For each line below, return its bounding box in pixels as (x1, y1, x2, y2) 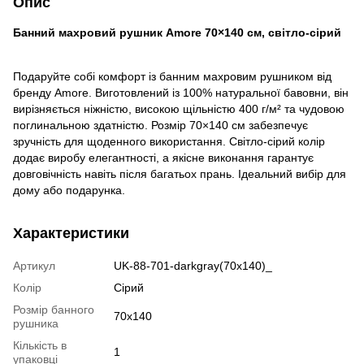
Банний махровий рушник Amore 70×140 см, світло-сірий (13, 25, 341, 39)
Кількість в (13, 338, 67, 352)
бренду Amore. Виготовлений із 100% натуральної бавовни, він (13, 85, 349, 99)
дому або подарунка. (13, 183, 125, 197)
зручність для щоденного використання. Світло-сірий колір (13, 134, 325, 148)
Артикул (13, 258, 55, 272)
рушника (13, 316, 58, 330)
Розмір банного (13, 302, 94, 316)
